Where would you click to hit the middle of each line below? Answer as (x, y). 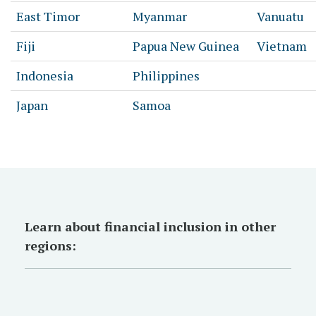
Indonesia (45, 76)
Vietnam (282, 46)
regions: (52, 246)
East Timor (48, 17)
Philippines (166, 76)
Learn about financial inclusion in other (150, 227)
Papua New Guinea (186, 46)
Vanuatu (280, 17)
